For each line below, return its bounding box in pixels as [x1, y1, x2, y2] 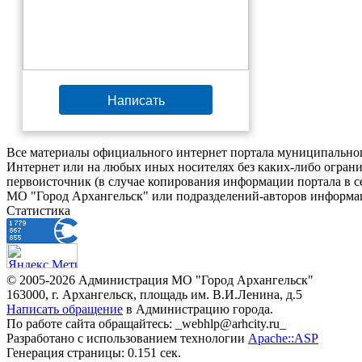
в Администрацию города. [123, 302, 273, 316]
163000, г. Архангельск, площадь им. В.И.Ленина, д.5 [6, 288, 302, 301]
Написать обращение [6, 302, 123, 316]
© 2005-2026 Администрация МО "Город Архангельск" [6, 273, 314, 287]
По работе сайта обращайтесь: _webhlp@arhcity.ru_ [6, 317, 286, 330]
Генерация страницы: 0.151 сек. [6, 346, 181, 360]
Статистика [6, 204, 70, 217]
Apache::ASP [248, 331, 318, 345]
